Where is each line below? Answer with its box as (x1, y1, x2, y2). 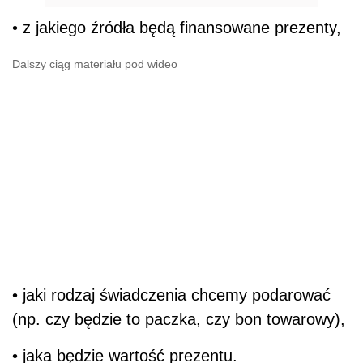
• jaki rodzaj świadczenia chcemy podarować (12, 285, 331, 304)
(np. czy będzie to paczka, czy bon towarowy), (12, 310, 345, 328)
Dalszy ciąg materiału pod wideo (12, 57, 177, 70)
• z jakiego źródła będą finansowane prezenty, (12, 18, 341, 36)
